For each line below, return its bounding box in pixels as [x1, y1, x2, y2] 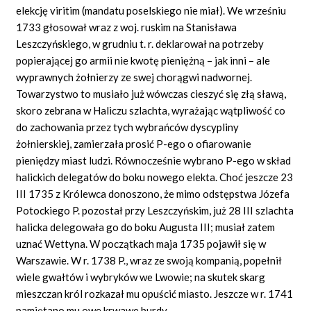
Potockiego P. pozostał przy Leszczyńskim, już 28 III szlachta [16, 203, 294, 217]
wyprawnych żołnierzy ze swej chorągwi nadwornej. [16, 70, 253, 83]
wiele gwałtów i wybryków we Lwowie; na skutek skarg [16, 270, 266, 283]
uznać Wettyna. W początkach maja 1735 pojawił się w [16, 237, 267, 250]
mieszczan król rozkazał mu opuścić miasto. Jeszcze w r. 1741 [16, 287, 294, 300]
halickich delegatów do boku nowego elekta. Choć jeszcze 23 [16, 170, 294, 183]
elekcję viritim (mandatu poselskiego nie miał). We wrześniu [16, 3, 287, 17]
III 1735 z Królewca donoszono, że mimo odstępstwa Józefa [16, 187, 290, 200]
